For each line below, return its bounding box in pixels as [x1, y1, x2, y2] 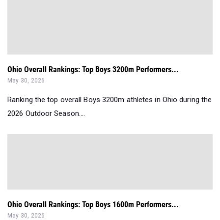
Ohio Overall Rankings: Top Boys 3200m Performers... [7, 64, 179, 74]
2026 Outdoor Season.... [7, 109, 85, 118]
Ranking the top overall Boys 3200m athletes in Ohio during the [7, 95, 212, 104]
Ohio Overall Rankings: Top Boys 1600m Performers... [7, 199, 179, 209]
